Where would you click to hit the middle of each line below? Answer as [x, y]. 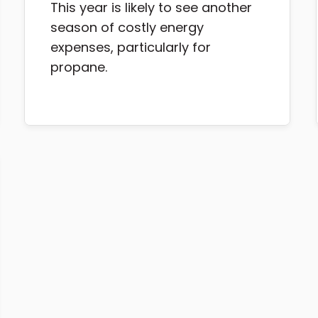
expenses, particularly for [131, 48]
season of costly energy [127, 28]
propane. [79, 67]
